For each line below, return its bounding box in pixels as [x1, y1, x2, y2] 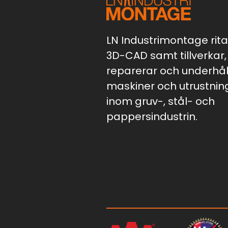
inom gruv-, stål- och [106, 94, 215, 108]
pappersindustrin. [106, 109, 197, 124]
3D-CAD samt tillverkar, [106, 48, 226, 63]
